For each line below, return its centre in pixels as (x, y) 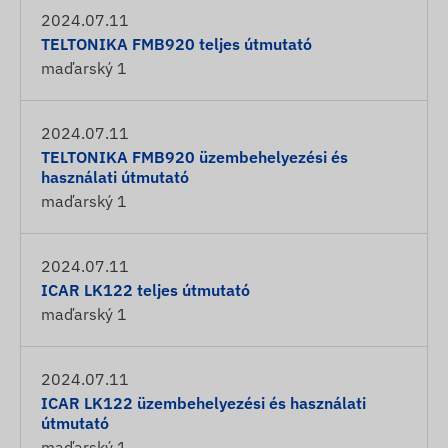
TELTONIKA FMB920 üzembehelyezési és (194, 157)
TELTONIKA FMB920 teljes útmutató (176, 44)
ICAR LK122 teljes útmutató (145, 290)
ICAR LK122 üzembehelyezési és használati (203, 403)
